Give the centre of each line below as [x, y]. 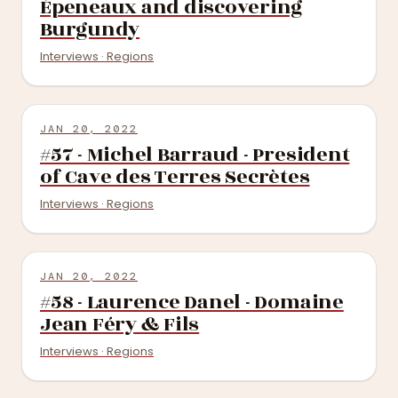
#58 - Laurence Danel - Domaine [192, 302]
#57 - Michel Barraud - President [195, 155]
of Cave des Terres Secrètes [175, 177]
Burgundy [90, 29]
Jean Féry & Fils [120, 324]
